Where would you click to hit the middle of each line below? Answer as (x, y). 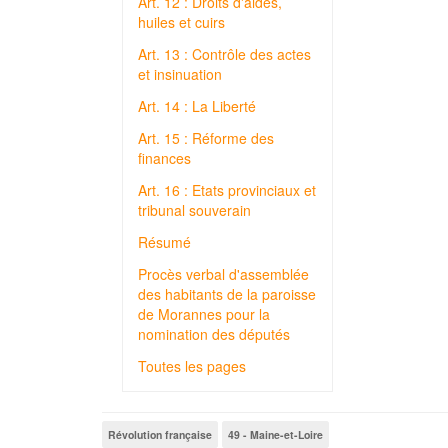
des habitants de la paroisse (227, 294)
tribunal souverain (194, 210)
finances (164, 158)
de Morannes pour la (204, 314)
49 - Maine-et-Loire (275, 434)
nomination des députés (214, 334)
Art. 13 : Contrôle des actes (224, 54)
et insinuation (180, 74)
